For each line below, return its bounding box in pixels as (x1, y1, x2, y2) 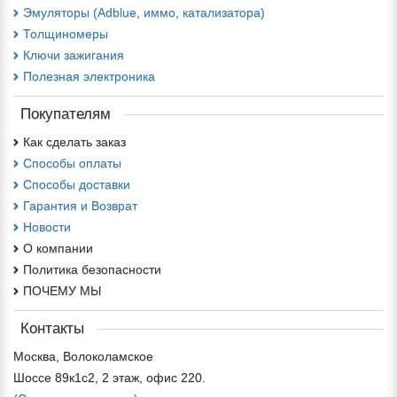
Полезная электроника (23, 69, 155, 83)
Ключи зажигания (23, 48, 124, 62)
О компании (23, 241, 93, 255)
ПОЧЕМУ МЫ (23, 284, 101, 298)
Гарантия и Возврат (23, 198, 137, 213)
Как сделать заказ (23, 135, 126, 149)
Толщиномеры (23, 27, 108, 41)
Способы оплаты (23, 156, 121, 170)
